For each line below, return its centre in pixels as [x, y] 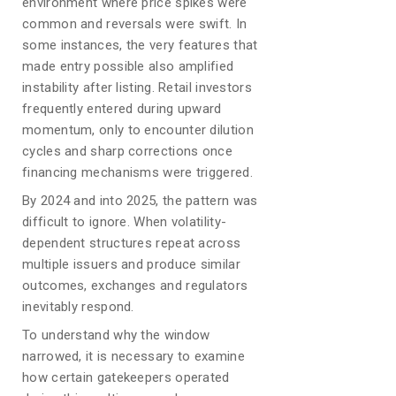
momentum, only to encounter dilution [138, 130]
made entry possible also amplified [128, 66]
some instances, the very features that [140, 45]
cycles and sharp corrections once [127, 151]
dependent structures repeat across [132, 243]
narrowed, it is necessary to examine [133, 356]
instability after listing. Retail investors [137, 88]
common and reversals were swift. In [135, 24]
